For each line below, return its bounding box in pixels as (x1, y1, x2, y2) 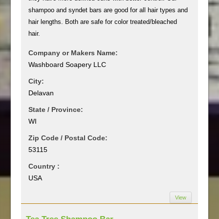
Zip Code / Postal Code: (28, 133, 108, 142)
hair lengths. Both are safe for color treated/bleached (28, 18, 177, 25)
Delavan (28, 88, 54, 97)
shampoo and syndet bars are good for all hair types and (28, 6, 188, 14)
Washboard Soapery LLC (28, 60, 107, 68)
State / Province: (28, 105, 84, 113)
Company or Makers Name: (28, 48, 118, 57)
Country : (28, 162, 60, 170)
